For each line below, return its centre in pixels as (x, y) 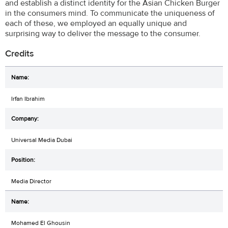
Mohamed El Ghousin (41, 223)
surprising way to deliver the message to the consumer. (103, 33)
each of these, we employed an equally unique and (96, 23)
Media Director (31, 181)
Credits (20, 54)
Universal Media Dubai (42, 140)
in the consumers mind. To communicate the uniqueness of (110, 13)
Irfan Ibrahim (28, 98)
